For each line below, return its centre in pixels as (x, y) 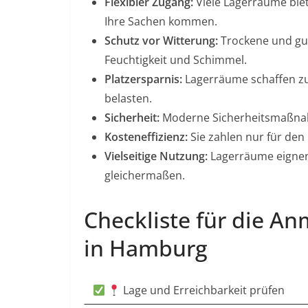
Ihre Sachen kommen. (161, 22)
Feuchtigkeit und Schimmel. (176, 60)
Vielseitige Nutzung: (156, 156)
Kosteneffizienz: (146, 137)
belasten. (128, 99)
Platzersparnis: (143, 79)
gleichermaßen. (145, 176)
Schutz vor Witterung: (161, 41)
